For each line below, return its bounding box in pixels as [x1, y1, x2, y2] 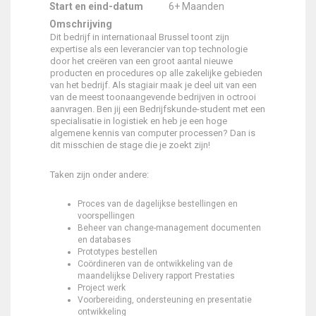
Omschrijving [49, 18, 112, 30]
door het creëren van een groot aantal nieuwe [50, 56, 233, 66]
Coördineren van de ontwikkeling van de [78, 259, 233, 269]
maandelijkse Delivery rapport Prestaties [78, 271, 235, 281]
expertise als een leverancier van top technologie [50, 44, 248, 54]
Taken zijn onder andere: [50, 169, 149, 180]
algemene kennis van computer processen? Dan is [50, 128, 255, 138]
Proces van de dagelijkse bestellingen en [78, 199, 238, 209]
